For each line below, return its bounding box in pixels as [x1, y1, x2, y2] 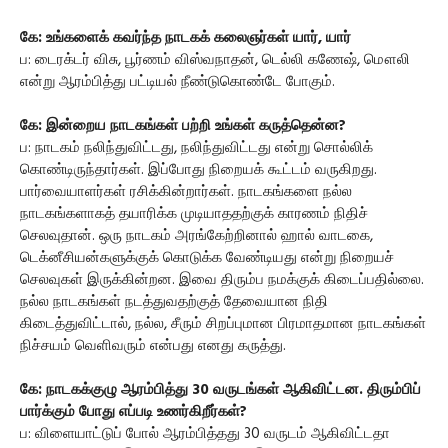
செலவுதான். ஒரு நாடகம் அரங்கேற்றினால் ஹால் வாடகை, [20, 224, 373, 248]
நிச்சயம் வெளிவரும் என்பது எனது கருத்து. [20, 334, 286, 358]
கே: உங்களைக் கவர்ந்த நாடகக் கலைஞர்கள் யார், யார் [20, 26, 351, 50]
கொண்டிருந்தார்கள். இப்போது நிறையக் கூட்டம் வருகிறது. [20, 158, 377, 182]
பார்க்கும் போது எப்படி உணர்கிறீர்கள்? [20, 400, 247, 424]
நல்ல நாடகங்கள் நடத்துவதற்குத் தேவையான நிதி [20, 290, 328, 314]
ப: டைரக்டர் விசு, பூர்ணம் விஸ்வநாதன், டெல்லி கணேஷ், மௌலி [20, 48, 410, 72]
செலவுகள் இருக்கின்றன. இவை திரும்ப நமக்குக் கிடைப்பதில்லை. [20, 268, 424, 292]
